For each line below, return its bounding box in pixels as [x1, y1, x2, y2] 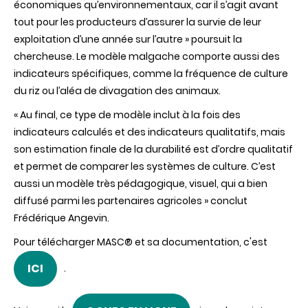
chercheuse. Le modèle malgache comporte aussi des [14, 49, 280, 64]
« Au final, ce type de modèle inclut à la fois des [14, 108, 241, 122]
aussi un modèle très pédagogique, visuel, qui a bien [14, 177, 267, 191]
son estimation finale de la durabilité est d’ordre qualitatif [14, 142, 293, 157]
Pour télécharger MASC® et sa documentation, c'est [14, 235, 267, 250]
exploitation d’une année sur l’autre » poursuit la [14, 32, 242, 47]
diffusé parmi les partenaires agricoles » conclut [14, 194, 247, 208]
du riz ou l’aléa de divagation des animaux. [14, 84, 221, 98]
